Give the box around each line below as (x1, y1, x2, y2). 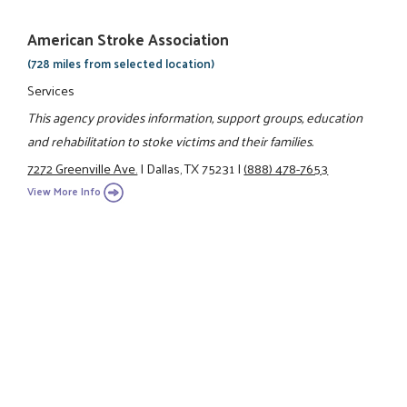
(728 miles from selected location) (27, 53, 215, 74)
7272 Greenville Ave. (27, 156, 138, 181)
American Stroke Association (27, 25, 230, 54)
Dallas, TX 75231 (146, 156, 235, 181)
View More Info (27, 181, 102, 201)
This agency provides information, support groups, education (27, 104, 363, 129)
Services (27, 77, 75, 102)
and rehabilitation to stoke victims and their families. (27, 128, 314, 153)
